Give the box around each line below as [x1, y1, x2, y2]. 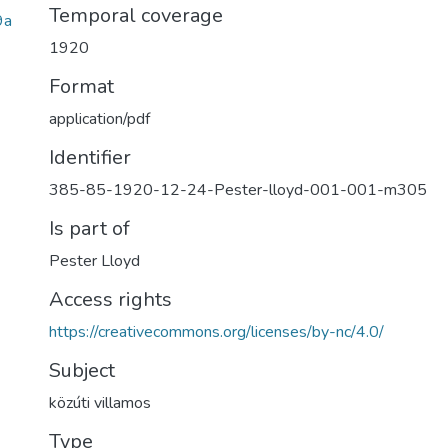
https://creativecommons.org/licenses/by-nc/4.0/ [49, 321, 384, 343]
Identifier [49, 144, 131, 171]
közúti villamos [49, 392, 151, 414]
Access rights [49, 286, 172, 313]
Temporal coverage [49, 2, 223, 29]
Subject [49, 357, 115, 384]
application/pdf [49, 108, 150, 130]
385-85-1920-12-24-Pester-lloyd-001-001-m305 [49, 179, 427, 201]
